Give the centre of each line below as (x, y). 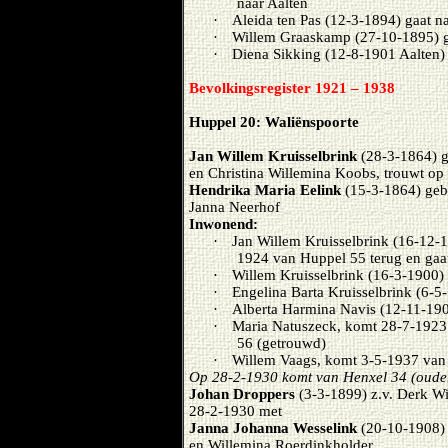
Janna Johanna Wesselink (273, 428)
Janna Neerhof (234, 207)
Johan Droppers (242, 394)
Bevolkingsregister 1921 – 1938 (292, 88)
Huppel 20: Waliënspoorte (274, 122)
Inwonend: (223, 224)
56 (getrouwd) (281, 343)
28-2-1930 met (235, 411)
